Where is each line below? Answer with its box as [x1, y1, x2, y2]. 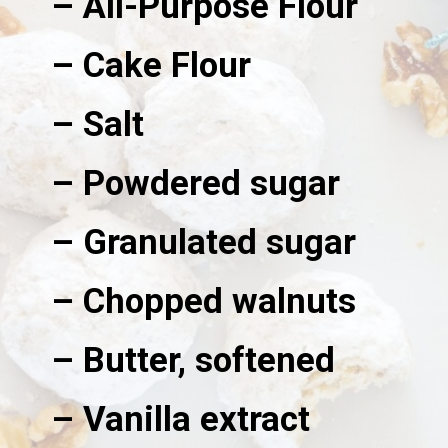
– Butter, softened [51, 340, 336, 381]
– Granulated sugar [51, 222, 357, 263]
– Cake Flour [51, 45, 252, 86]
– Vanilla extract [51, 399, 311, 440]
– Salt [51, 104, 145, 145]
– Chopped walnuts [51, 281, 357, 322]
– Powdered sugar [51, 163, 341, 204]
